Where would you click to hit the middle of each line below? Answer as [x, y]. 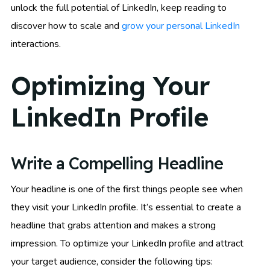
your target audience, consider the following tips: [112, 261]
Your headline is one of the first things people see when [127, 189]
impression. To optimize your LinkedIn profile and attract [127, 243]
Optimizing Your [110, 86]
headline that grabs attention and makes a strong [113, 225]
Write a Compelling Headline [117, 163]
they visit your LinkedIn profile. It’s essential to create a [126, 207]
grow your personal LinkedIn [181, 26]
